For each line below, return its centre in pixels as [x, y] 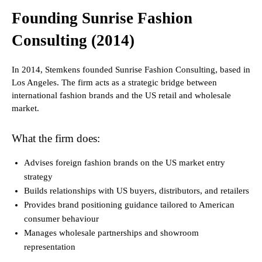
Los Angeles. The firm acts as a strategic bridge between [114, 83]
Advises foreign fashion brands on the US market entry [125, 163]
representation [50, 247]
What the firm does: [56, 139]
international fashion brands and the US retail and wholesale [121, 96]
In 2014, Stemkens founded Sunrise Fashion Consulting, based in [131, 70]
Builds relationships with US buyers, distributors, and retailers [137, 191]
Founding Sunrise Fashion [102, 18]
